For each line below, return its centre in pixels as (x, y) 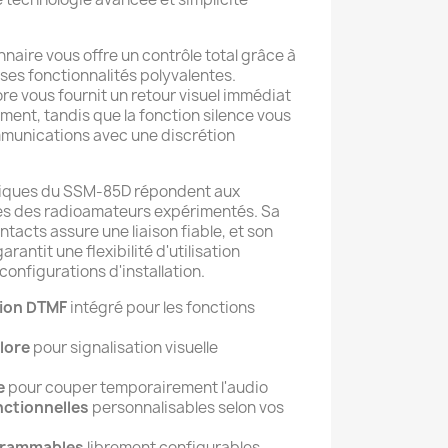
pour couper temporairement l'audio (136, 387)
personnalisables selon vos (186, 407)
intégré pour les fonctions (161, 307)
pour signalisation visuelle (124, 347)
